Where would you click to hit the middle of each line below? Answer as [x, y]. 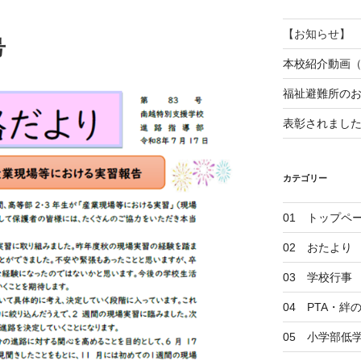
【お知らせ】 [316, 33]
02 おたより [317, 247]
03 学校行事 [317, 277]
